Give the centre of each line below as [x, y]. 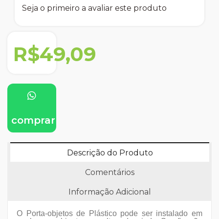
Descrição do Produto [110, 153]
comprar [32, 120]
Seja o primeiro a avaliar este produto [94, 8]
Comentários [109, 173]
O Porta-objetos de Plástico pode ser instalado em [109, 214]
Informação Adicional [109, 192]
